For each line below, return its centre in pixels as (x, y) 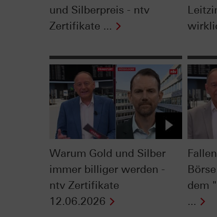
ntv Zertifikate (84, 185)
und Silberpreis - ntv (100, 10)
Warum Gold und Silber (108, 153)
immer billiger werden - (107, 169)
